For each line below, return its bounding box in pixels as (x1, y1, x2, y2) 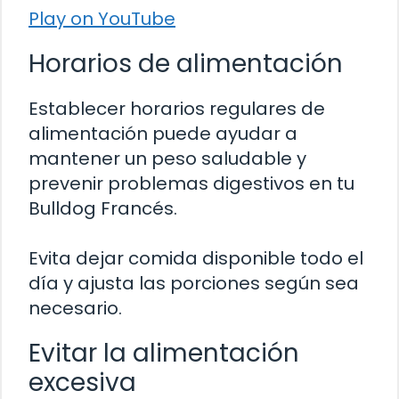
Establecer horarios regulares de (28, 95, 325, 121)
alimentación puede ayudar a (28, 120, 297, 146)
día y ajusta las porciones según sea (28, 270, 359, 296)
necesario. (28, 295, 122, 321)
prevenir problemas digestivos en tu (28, 170, 354, 196)
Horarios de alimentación (28, 45, 343, 81)
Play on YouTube (28, 5, 175, 31)
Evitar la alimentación (28, 335, 299, 370)
